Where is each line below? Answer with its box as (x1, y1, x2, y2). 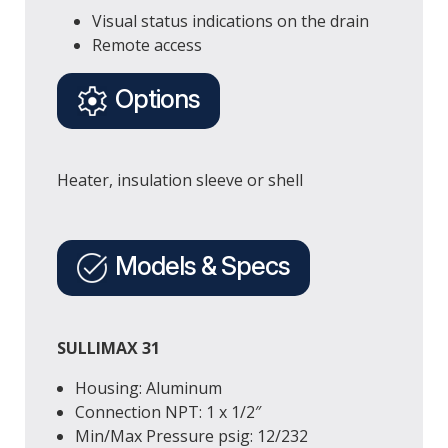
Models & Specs (109, 250, 290, 282)
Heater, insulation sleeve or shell (56, 169, 303, 192)
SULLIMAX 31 (56, 336, 160, 359)
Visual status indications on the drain (92, 9, 370, 32)
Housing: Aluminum (74, 376, 222, 399)
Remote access (92, 33, 203, 56)
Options (109, 82, 200, 114)
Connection (74, 400, 161, 423)
